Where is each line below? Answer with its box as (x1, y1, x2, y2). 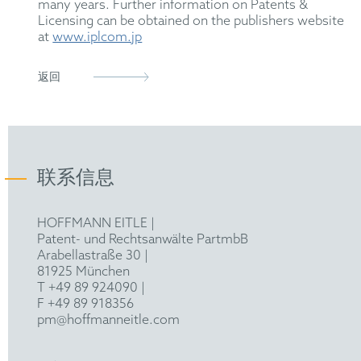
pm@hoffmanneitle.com (36, 313, 180, 329)
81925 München (36, 264, 130, 280)
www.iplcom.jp (52, 30, 143, 46)
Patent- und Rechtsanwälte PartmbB (36, 232, 248, 248)
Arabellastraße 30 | (36, 248, 148, 264)
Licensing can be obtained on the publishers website (38, 14, 345, 30)
